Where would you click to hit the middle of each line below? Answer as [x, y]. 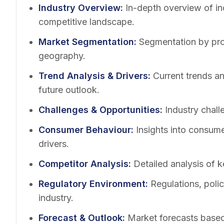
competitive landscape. [86, 22]
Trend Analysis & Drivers [93, 76]
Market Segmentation [86, 42]
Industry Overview [79, 8]
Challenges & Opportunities [99, 110]
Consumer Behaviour [85, 130]
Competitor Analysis [83, 164]
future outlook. [69, 90]
